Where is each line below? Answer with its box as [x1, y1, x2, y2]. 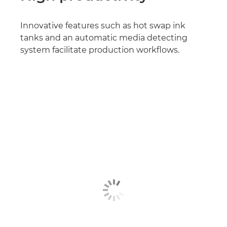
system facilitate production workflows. [20, 45, 179, 55]
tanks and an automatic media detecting [20, 33, 187, 43]
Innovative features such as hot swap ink [20, 21, 185, 30]
